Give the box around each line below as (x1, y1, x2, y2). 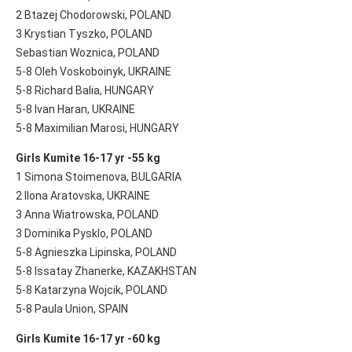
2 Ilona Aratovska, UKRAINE (16, 189, 150, 202)
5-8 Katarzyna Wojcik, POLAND (16, 283, 167, 296)
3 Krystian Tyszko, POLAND (16, 27, 152, 40)
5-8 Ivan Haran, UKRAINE (16, 102, 135, 115)
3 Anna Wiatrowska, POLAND (16, 207, 159, 221)
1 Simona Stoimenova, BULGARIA (16, 170, 181, 183)
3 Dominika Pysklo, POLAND (16, 226, 152, 240)
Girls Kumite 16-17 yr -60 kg (16, 332, 160, 345)
